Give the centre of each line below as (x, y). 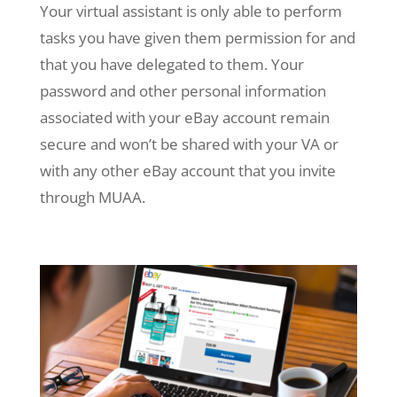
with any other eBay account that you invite (187, 170)
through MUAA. (92, 197)
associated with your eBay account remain (184, 117)
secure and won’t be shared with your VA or (189, 144)
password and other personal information (183, 90)
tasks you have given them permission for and (197, 37)
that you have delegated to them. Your (171, 64)
